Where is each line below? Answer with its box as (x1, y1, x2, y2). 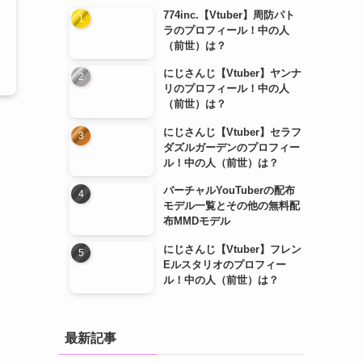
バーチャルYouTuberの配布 (163, 184, 295, 197)
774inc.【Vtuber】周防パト (163, 8, 295, 21)
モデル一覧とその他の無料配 (163, 200, 300, 213)
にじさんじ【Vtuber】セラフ (163, 125, 301, 138)
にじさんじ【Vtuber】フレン (163, 242, 301, 255)
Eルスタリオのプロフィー (163, 258, 286, 271)
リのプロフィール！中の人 (163, 82, 289, 95)
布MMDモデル (163, 215, 230, 228)
